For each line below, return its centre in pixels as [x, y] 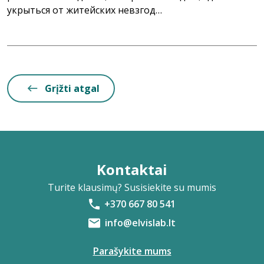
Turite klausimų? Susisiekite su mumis [132, 187]
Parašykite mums [132, 251]
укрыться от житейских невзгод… [85, 10]
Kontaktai [132, 169]
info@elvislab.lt [140, 223]
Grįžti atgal [72, 88]
